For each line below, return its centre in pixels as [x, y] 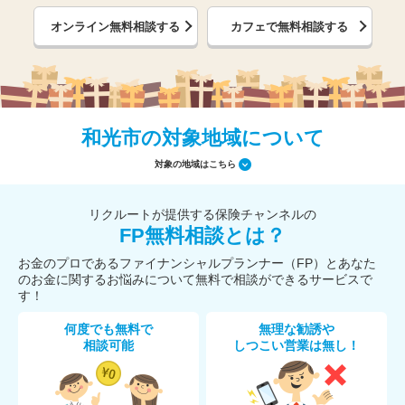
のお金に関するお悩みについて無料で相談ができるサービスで [195, 279]
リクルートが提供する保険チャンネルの [202, 214]
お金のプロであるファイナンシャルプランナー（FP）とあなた [197, 263]
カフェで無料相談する [290, 26]
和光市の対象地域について [202, 138]
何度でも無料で [108, 329]
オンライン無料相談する [116, 26]
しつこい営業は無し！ [297, 345]
